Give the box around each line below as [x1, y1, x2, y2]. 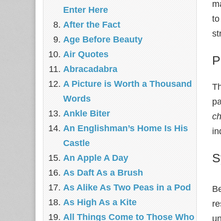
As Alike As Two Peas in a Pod [63, 183, 191, 192]
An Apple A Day [63, 153, 128, 163]
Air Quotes [63, 49, 109, 59]
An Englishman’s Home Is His [63, 123, 188, 133]
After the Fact [63, 20, 120, 30]
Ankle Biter [63, 109, 110, 118]
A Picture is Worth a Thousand [63, 79, 192, 89]
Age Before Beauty [63, 35, 143, 44]
